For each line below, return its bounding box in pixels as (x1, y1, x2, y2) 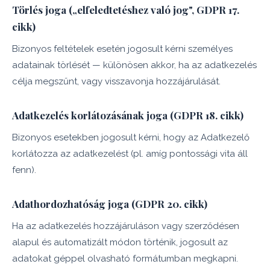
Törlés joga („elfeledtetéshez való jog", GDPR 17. (12, 3, 239, 16)
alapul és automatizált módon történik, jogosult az (12, 237, 228, 248)
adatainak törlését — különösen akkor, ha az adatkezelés (12, 60, 257, 71)
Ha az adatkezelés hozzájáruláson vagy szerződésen (12, 221, 239, 231)
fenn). (12, 165, 36, 175)
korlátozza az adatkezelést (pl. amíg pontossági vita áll (12, 148, 248, 159)
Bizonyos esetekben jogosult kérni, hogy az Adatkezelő (12, 132, 250, 143)
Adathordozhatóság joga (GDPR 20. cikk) (12, 197, 207, 210)
